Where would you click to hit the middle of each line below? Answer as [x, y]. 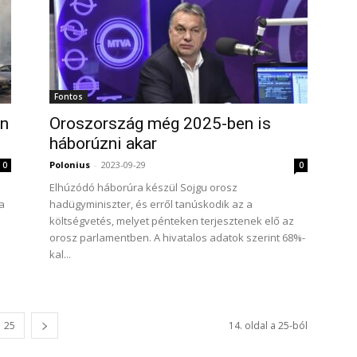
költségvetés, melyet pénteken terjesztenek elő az [172, 221]
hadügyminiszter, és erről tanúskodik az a [151, 204]
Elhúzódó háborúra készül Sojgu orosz [143, 187]
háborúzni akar [103, 143]
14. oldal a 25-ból [268, 326]
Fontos [69, 96]
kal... [60, 254]
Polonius [70, 165]
